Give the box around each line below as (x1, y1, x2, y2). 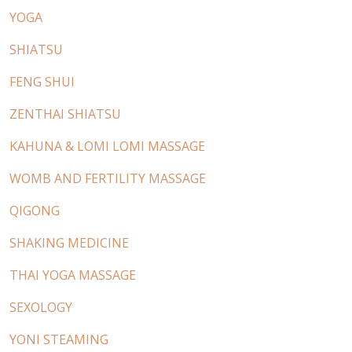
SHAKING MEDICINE (9, 234, 129, 252)
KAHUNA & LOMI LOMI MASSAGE (9, 137, 205, 156)
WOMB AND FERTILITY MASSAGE (9, 170, 206, 188)
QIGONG (9, 202, 60, 220)
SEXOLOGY (9, 299, 72, 317)
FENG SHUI (9, 73, 75, 91)
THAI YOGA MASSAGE (9, 266, 136, 284)
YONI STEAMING (9, 331, 108, 349)
